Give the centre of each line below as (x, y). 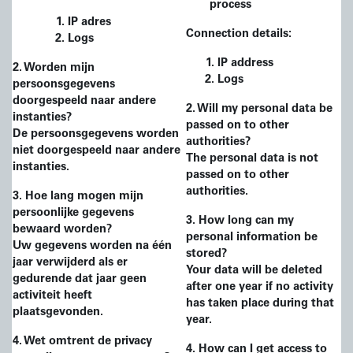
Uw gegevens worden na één (92, 246)
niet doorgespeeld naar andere (97, 151)
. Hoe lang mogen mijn (81, 197)
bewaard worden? (62, 230)
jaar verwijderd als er (70, 263)
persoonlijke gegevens (73, 213)
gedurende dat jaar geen (80, 279)
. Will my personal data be (262, 109)
